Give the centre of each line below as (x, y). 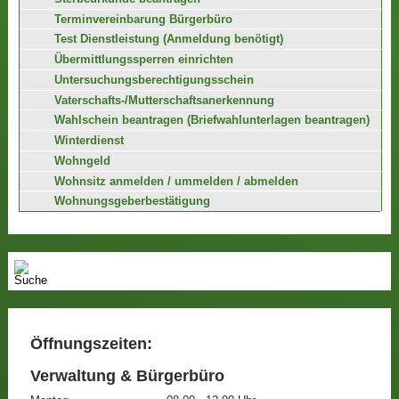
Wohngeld (83, 161)
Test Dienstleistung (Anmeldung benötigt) (169, 40)
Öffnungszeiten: (91, 343)
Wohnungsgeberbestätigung (133, 202)
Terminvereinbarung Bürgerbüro (144, 19)
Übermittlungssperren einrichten (144, 60)
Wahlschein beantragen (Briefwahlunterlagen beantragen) (212, 121)
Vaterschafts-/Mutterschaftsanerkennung (165, 100)
